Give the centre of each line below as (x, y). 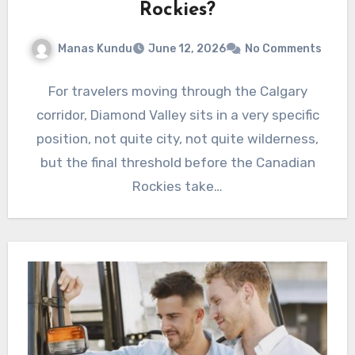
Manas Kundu (95, 48)
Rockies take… (177, 187)
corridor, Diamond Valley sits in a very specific (177, 115)
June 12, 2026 (187, 49)
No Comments (283, 49)
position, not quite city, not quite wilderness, (177, 139)
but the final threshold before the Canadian (177, 163)
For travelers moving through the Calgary (177, 92)
